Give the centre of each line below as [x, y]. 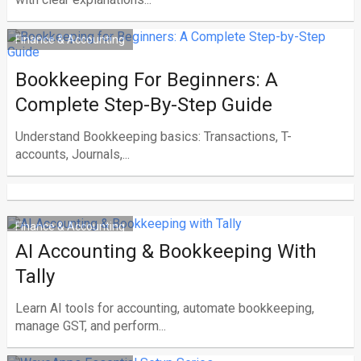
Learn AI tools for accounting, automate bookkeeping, [164, 308]
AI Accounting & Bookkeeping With [166, 251]
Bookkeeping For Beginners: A [146, 80]
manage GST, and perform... [90, 326]
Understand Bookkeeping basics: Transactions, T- [153, 137]
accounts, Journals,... [72, 154]
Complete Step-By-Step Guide [143, 105]
